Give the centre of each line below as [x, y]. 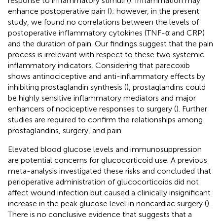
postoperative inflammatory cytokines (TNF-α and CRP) [106, 33]
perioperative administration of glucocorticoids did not [103, 182]
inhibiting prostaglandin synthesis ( [67, 87]
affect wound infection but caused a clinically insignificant [109, 193]
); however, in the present [154, 11]
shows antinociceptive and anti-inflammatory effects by [107, 76]
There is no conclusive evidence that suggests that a [100, 215]
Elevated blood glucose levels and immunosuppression [105, 149]
